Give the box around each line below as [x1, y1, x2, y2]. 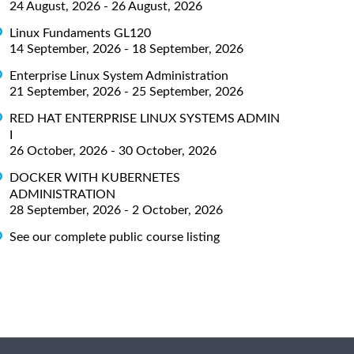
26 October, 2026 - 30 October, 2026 [9, 144, 217, 157]
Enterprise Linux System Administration [9, 69, 228, 82]
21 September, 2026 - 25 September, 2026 [9, 85, 243, 98]
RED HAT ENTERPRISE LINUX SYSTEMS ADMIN [9, 111, 280, 125]
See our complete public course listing [9, 230, 220, 243]
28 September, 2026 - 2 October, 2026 [9, 203, 223, 217]
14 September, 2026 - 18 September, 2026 [9, 42, 243, 55]
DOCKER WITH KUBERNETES [9, 171, 180, 184]
